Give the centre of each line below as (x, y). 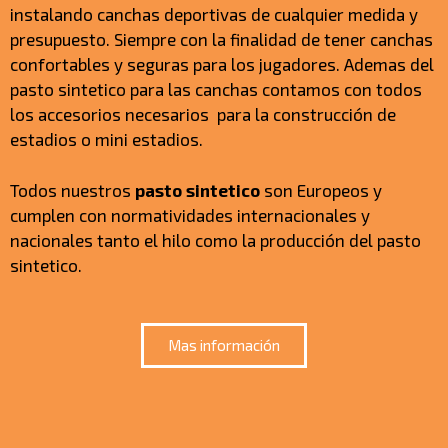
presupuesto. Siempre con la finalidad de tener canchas (221, 39)
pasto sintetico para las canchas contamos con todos (216, 89)
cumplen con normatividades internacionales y (190, 214)
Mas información (224, 345)
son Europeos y (321, 189)
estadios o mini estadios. (108, 139)
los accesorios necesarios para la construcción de (203, 114)
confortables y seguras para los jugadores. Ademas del (222, 64)
